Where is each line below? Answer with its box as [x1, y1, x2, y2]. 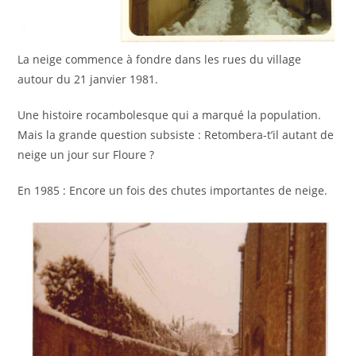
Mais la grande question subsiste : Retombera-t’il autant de [17, 127, 335, 143]
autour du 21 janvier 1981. [17, 72, 159, 87]
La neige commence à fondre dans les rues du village [17, 52, 302, 68]
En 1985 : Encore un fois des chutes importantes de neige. [17, 183, 328, 199]
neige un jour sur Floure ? [17, 147, 155, 163]
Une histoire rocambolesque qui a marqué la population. [17, 107, 322, 123]
